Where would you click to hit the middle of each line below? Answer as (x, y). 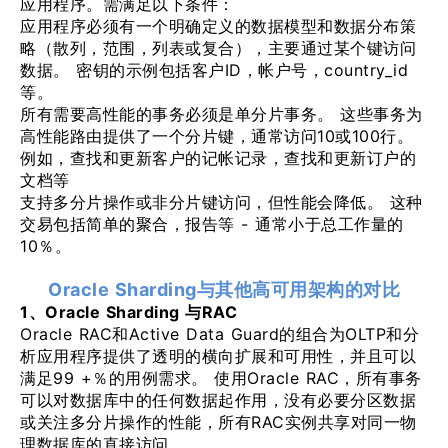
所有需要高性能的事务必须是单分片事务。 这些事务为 (221, 114)
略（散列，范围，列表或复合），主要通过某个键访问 (218, 48)
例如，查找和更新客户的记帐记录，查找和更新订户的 (218, 158)
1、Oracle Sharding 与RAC (128, 312)
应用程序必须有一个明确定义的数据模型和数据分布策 (218, 26)
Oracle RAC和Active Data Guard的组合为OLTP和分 (219, 334)
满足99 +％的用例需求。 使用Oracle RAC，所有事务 (221, 378)
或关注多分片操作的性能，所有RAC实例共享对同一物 (218, 422)
